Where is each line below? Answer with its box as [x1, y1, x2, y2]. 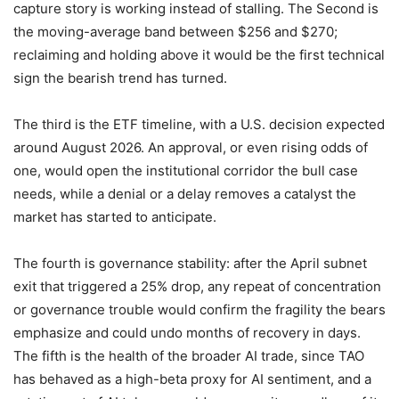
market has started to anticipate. [13, 208, 216, 226]
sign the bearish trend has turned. [13, 69, 227, 87]
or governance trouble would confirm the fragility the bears [13, 301, 386, 319]
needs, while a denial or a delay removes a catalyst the [13, 185, 356, 203]
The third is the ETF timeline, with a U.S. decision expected [13, 116, 385, 134]
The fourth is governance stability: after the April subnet [13, 255, 367, 273]
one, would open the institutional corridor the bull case [13, 162, 358, 180]
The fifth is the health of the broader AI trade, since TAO [13, 347, 364, 365]
